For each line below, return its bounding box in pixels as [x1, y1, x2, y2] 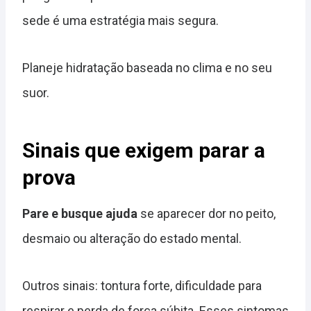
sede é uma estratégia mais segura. [22, 13, 219, 28]
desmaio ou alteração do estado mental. [22, 231, 242, 246]
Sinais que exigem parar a [22, 138, 265, 162]
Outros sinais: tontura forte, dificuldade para [22, 278, 262, 293]
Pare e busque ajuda [22, 206, 137, 221]
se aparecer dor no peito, [137, 206, 276, 221]
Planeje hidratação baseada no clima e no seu [22, 60, 272, 75]
